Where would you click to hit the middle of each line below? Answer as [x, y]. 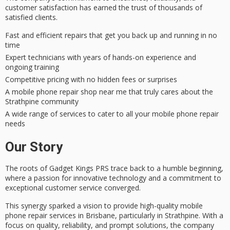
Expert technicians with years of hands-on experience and [101, 57]
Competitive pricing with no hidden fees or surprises [91, 79]
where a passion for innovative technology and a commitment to [113, 178]
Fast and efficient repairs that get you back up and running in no [111, 35]
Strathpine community [42, 101]
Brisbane [100, 215]
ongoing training [32, 67]
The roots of [27, 168]
